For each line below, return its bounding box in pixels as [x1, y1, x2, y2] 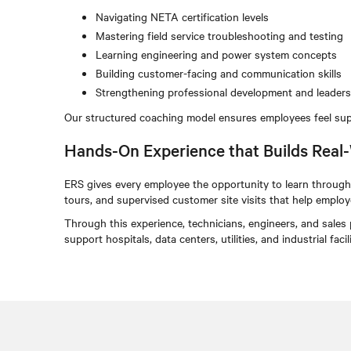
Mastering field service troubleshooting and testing [96, 27, 343, 43]
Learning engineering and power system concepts [96, 46, 337, 62]
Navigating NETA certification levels [96, 9, 269, 24]
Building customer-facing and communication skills [96, 65, 342, 81]
